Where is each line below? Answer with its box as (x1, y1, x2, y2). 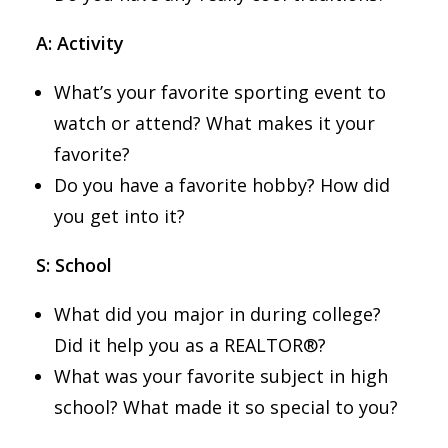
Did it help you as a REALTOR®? (54, 333, 331, 357)
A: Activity (36, 31, 124, 55)
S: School (36, 253, 117, 277)
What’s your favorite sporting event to (54, 80, 386, 104)
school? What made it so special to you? (54, 395, 403, 419)
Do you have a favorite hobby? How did (54, 173, 390, 197)
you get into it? (54, 204, 190, 228)
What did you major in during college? (54, 302, 381, 326)
